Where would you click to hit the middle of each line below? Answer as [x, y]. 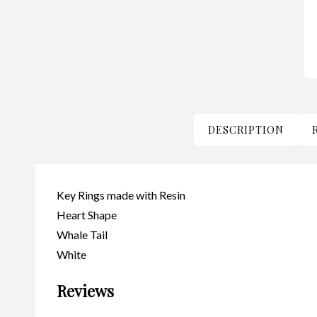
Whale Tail [82, 234]
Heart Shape [87, 214]
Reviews [85, 290]
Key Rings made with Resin [121, 195]
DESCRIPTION [246, 129]
